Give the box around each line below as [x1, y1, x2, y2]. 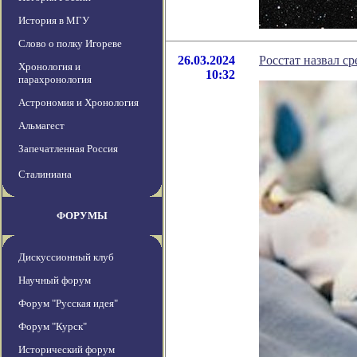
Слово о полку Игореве [18, 37, 122, 50]
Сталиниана [18, 168, 72, 181]
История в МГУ [18, 14, 89, 27]
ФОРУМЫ [57, 210, 108, 222]
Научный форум [18, 274, 91, 287]
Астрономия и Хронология [18, 96, 139, 109]
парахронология [18, 73, 92, 86]
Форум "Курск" [18, 320, 87, 333]
